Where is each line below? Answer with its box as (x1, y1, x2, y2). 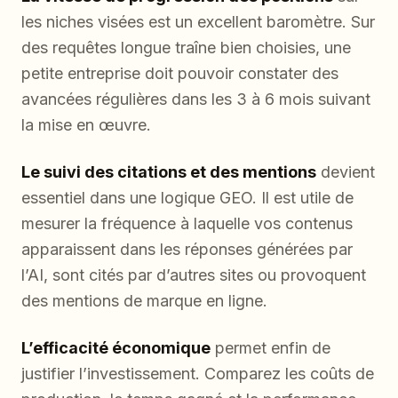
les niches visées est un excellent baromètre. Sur (21, 12, 375, 32)
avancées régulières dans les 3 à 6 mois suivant (21, 90, 370, 109)
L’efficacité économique (21, 338, 211, 358)
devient (316, 163, 375, 182)
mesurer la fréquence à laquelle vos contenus (21, 214, 353, 234)
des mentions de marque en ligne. (21, 291, 267, 311)
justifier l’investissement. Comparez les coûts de (21, 364, 374, 384)
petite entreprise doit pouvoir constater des (21, 64, 338, 84)
